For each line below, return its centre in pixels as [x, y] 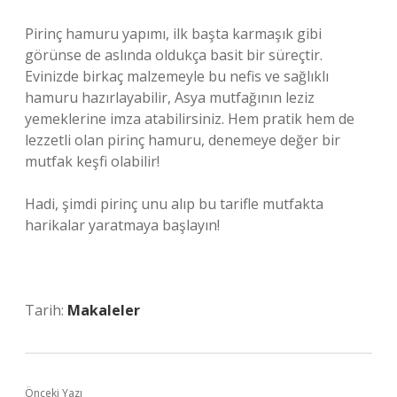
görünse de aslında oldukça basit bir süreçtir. [174, 55]
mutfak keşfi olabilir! [92, 161]
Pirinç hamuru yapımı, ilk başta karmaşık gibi [173, 34]
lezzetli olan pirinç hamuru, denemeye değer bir [183, 140]
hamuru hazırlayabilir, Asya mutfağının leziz [170, 97]
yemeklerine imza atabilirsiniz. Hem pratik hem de [190, 119]
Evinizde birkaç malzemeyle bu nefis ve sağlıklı [177, 76]
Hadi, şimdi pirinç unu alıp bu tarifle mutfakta [174, 204]
